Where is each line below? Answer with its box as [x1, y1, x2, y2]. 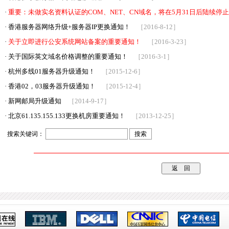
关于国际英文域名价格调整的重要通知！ [8, 53, 128, 60]
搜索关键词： [7, 130, 45, 138]
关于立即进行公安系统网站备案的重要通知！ [8, 38, 141, 45]
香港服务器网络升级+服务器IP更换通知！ [8, 23, 130, 31]
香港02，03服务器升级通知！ [8, 82, 96, 90]
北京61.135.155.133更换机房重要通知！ [8, 112, 125, 120]
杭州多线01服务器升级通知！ [8, 67, 95, 75]
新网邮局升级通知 [8, 97, 61, 105]
